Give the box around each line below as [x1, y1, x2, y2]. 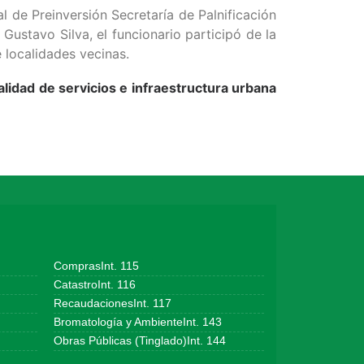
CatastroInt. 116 [53, 279, 136, 291]
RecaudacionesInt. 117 [53, 297, 171, 310]
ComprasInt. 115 [53, 260, 139, 272]
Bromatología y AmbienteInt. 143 [53, 316, 222, 328]
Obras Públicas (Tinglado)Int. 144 [53, 335, 226, 347]
